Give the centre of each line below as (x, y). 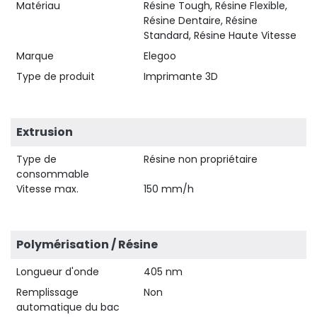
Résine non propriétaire (201, 159)
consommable (53, 174)
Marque (35, 56)
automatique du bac (68, 307)
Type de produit (56, 76)
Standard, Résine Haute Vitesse (220, 35)
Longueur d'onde (58, 271)
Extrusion (45, 132)
